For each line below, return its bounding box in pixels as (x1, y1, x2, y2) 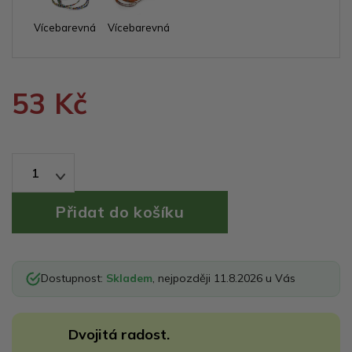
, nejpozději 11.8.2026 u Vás (152, 271, 295, 286)
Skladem (106, 271, 152, 286)
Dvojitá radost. (68, 324, 170, 343)
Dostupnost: (41, 271, 106, 286)
